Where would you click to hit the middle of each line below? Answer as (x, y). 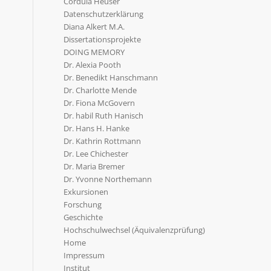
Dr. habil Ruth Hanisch (104, 116)
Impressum (84, 255)
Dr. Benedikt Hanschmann (111, 77)
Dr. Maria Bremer (94, 166)
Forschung (83, 204)
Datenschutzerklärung (104, 14)
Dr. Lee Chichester (96, 154)
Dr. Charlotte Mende (100, 90)
